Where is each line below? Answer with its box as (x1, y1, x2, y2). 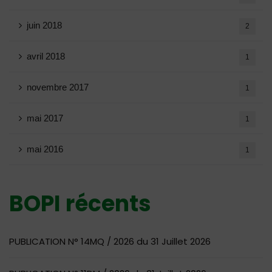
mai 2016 (27, 144, 63, 154)
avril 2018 (27, 51, 65, 61)
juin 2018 (27, 20, 62, 30)
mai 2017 (27, 113, 63, 123)
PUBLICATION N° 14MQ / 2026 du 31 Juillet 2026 (9, 235, 211, 248)
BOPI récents (9, 188, 151, 219)
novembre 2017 (27, 82, 89, 92)
